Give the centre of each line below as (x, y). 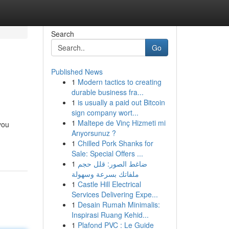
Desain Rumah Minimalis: (119, 204)
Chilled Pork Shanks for (115, 143)
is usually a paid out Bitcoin (121, 102)
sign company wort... (105, 112)
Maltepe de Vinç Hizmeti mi (121, 123)
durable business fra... (107, 92)
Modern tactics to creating (119, 82)
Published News (77, 72)
